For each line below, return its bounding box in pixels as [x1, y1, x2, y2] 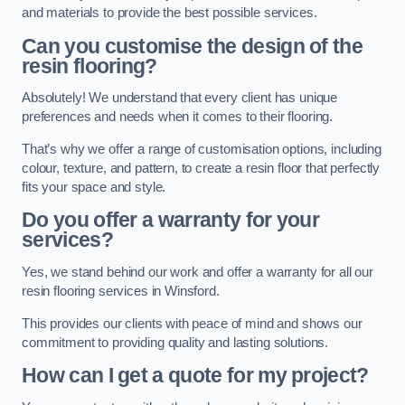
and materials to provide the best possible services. [22, 5, 317, 21]
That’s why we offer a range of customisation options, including [22, 141, 381, 156]
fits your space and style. [22, 179, 166, 194]
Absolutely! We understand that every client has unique [22, 90, 338, 106]
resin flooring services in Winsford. [22, 283, 220, 298]
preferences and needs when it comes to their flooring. [22, 109, 334, 125]
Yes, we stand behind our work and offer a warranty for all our [22, 264, 373, 279]
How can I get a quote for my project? [22, 363, 369, 388]
